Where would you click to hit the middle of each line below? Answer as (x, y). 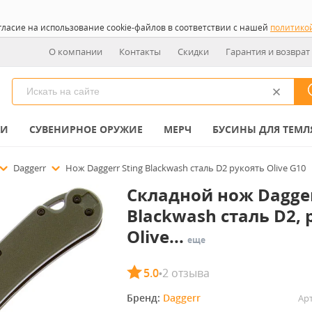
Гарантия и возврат (268, 52)
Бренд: (145, 298)
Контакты (140, 52)
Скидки (193, 52)
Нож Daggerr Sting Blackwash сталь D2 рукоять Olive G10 (186, 168)
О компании (76, 52)
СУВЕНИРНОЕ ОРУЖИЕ (86, 129)
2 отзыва (186, 273)
